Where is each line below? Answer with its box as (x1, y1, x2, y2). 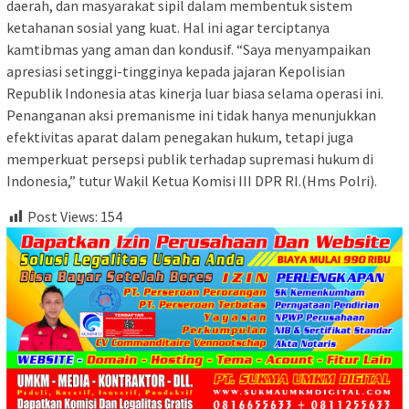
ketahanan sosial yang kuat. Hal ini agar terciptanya (6, 18, 330, 37)
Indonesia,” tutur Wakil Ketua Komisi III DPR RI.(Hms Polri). (6, 172, 377, 191)
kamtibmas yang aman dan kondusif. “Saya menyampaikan (6, 40, 371, 59)
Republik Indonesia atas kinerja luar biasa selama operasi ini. (6, 84, 383, 103)
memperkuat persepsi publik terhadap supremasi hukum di (6, 150, 373, 169)
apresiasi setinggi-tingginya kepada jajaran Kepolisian (6, 62, 345, 81)
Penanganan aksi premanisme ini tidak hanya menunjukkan (6, 106, 376, 125)
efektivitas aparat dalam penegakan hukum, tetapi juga (6, 128, 353, 147)
